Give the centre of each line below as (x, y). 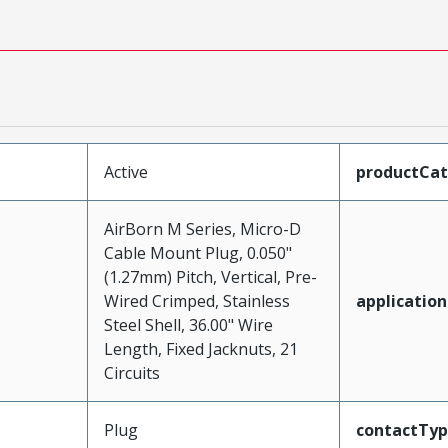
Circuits (131, 373)
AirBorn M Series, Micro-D (202, 229)
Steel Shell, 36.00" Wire (188, 325)
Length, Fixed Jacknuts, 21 (200, 349)
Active (125, 172)
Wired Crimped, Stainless (196, 301)
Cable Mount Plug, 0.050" (197, 253)
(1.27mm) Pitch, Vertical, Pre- (210, 277)
